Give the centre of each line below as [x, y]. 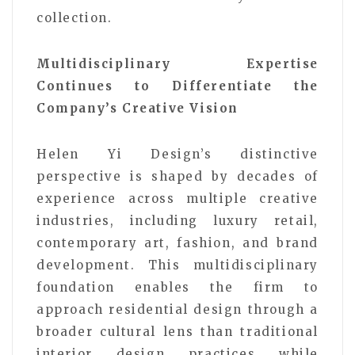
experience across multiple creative [177, 198]
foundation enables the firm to [177, 287]
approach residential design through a [177, 309]
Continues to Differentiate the [177, 86]
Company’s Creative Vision [138, 108]
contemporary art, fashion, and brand [177, 242]
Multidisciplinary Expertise [177, 63]
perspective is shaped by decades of [177, 176]
